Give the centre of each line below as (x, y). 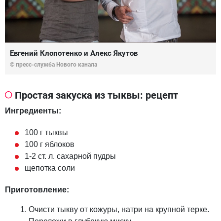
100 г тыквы (46, 132)
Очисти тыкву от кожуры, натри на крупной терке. (119, 209)
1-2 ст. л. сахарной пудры (70, 156)
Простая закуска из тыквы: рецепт (96, 95)
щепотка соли (50, 168)
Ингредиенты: (33, 110)
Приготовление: (37, 189)
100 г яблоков (50, 144)
